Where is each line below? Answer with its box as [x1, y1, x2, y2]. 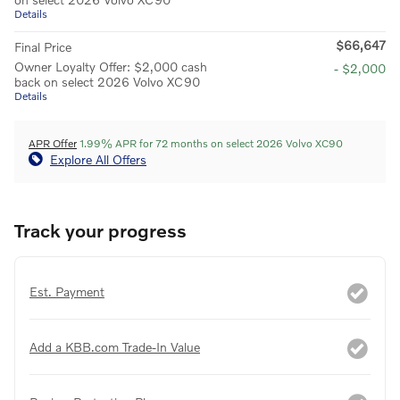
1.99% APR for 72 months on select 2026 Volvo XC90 [77, 136, 343, 150]
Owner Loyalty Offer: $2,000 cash [14, 58, 207, 74]
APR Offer [29, 136, 77, 150]
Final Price [14, 38, 71, 54]
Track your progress [14, 218, 187, 241]
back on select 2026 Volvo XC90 [14, 73, 200, 89]
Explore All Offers [50, 151, 146, 167]
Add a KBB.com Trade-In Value [29, 338, 200, 354]
